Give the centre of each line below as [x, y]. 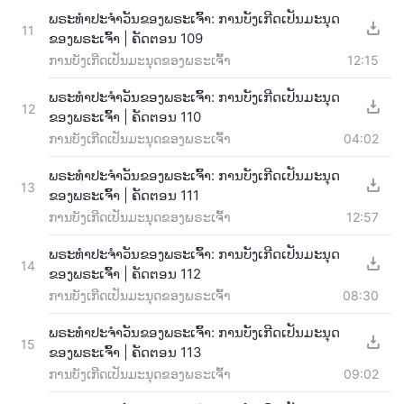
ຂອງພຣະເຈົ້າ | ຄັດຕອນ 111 [124, 195]
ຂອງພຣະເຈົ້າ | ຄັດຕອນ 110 [125, 116]
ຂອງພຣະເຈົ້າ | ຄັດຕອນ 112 [125, 273]
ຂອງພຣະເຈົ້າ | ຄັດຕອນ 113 [125, 352]
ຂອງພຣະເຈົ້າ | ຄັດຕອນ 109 [126, 38]
